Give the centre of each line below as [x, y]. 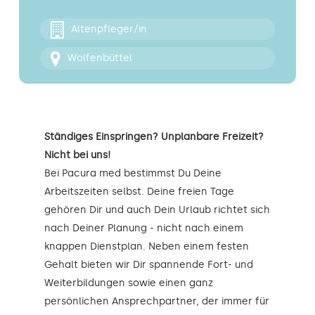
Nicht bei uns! [77, 155]
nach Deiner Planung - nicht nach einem [144, 228]
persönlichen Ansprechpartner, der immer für [157, 301]
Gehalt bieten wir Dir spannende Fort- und [149, 264]
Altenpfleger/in [109, 29]
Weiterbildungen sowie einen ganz [129, 283]
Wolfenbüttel [99, 58]
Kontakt [39, 14]
